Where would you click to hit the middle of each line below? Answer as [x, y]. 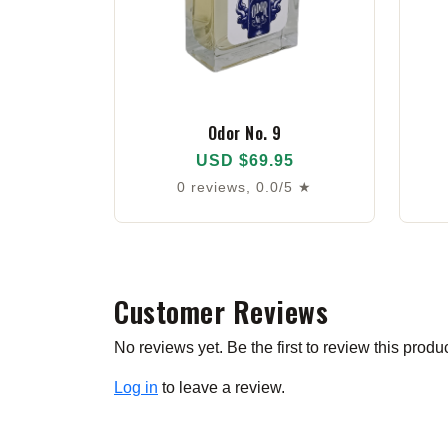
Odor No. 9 [244, 133]
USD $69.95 [244, 161]
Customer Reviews [221, 312]
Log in [136, 388]
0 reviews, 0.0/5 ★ [244, 187]
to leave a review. [221, 388]
